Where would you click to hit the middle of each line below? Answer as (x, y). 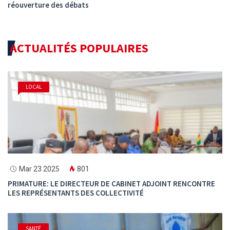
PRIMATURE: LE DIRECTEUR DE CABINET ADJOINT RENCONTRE (111, 183)
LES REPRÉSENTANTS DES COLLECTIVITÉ (76, 193)
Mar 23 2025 (39, 169)
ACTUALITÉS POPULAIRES (79, 48)
